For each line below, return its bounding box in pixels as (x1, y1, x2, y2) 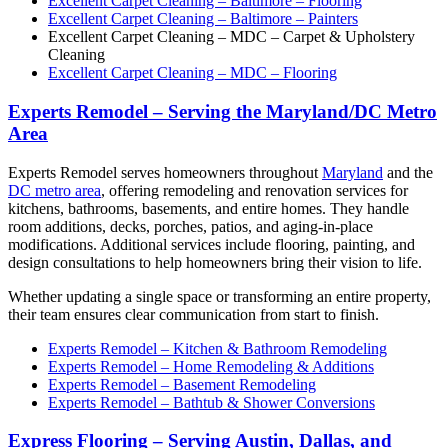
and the (383, 163, 433, 181)
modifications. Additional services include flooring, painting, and (8, 235, 415, 253)
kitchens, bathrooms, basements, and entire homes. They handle (8, 199, 409, 217)
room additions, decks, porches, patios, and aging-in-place (8, 217, 373, 235)
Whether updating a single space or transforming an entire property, (8, 287, 431, 305)
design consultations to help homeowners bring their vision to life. (8, 253, 422, 271)
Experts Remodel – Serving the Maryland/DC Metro (8, 100, 437, 122)
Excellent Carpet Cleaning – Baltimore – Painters (48, 10, 358, 28)
